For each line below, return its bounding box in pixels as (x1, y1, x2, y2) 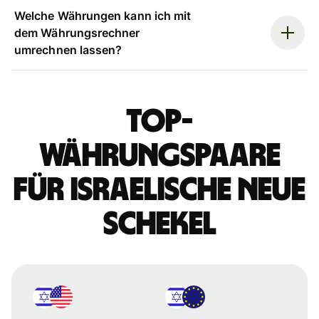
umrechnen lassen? (14, 42, 122, 57)
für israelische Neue (14, 173, 305, 206)
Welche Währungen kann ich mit (14, 8, 192, 23)
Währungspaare (38, 139, 281, 172)
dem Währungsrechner (14, 25, 140, 40)
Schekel (103, 207, 216, 241)
